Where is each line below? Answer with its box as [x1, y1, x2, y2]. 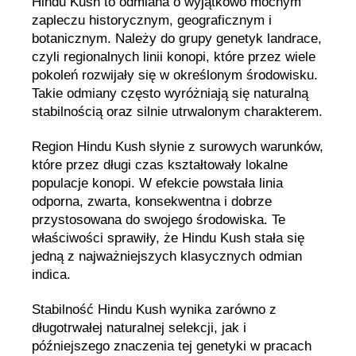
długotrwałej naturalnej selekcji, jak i [32, 320, 246, 336]
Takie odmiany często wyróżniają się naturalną [32, 85, 308, 101]
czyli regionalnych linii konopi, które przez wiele [32, 48, 315, 64]
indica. [32, 267, 71, 282]
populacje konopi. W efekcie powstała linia [32, 176, 283, 191]
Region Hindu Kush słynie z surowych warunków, [32, 139, 323, 154]
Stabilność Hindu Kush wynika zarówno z [32, 302, 277, 318]
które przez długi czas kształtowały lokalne [32, 157, 288, 172]
